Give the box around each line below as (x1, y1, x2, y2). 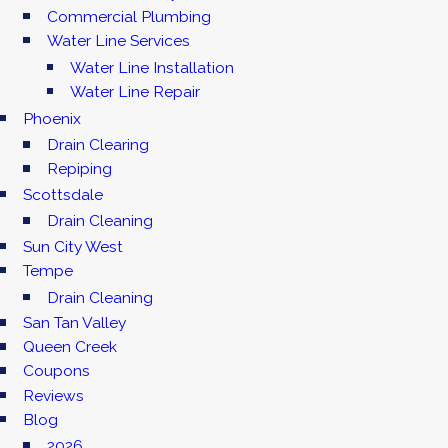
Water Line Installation (70, 57, 235, 77)
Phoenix (23, 108, 82, 128)
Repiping (46, 159, 112, 179)
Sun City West (23, 237, 124, 257)
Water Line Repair (70, 81, 201, 101)
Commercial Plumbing (46, 7, 211, 27)
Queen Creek (23, 337, 118, 357)
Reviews (23, 385, 85, 405)
